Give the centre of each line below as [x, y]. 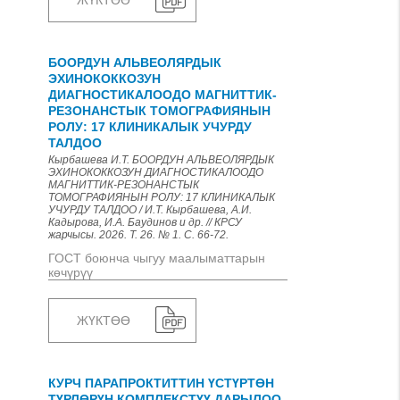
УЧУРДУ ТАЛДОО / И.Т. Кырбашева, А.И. [150, 210]
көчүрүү [71, 272]
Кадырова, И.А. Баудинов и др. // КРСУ [145, 222]
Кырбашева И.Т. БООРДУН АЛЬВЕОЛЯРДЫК [161, 160]
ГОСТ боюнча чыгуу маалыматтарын [157, 258]
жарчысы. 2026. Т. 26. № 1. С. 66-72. [138, 235]
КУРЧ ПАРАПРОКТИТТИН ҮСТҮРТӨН [161, 383]
